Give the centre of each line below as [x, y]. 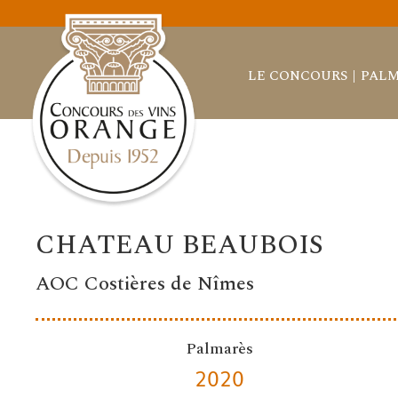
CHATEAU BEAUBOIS [180, 246]
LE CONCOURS [297, 76]
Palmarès [219, 349]
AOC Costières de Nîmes [145, 284]
